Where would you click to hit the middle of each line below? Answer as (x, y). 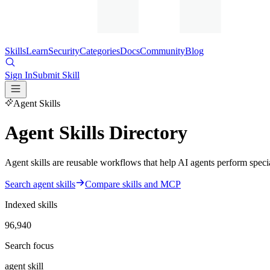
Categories (100, 51)
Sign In (19, 75)
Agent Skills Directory (96, 133)
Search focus (29, 245)
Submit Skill (56, 75)
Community (162, 51)
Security (64, 51)
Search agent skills (40, 184)
